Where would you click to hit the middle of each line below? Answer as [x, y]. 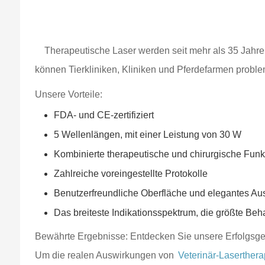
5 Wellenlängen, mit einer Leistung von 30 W [148, 135]
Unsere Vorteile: [69, 94]
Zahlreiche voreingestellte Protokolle [131, 174]
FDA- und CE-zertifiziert [104, 115]
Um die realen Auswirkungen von [106, 255]
